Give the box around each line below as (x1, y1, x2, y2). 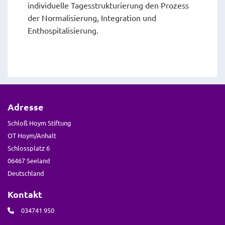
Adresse (8, 101, 44, 113)
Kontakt (8, 188, 42, 200)
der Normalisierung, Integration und (28, 13, 156, 23)
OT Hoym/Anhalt (8, 131, 56, 140)
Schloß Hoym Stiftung (8, 119, 71, 128)
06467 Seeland (8, 156, 50, 165)
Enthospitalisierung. (28, 25, 100, 36)
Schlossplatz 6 (8, 144, 50, 153)
